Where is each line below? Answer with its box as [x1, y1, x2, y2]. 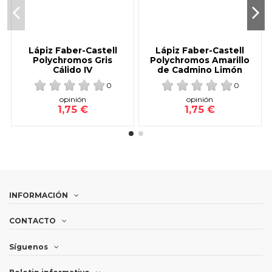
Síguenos [9, 242, 48, 251]
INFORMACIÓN [9, 190, 68, 200]
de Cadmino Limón [157, 64, 243, 75]
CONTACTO [9, 216, 56, 226]
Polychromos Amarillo [150, 55, 250, 65]
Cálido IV [53, 64, 93, 75]
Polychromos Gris [33, 55, 113, 65]
